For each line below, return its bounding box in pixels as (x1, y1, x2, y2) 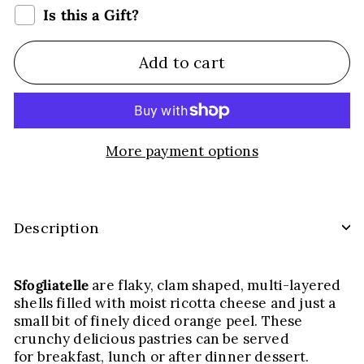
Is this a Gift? (43, 6, 140, 24)
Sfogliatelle (14, 275, 89, 294)
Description (14, 218, 98, 237)
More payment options (106, 141, 258, 160)
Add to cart (138, 52, 226, 72)
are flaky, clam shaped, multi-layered (89, 275, 341, 294)
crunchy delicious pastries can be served (14, 329, 289, 348)
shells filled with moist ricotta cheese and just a (14, 293, 336, 312)
